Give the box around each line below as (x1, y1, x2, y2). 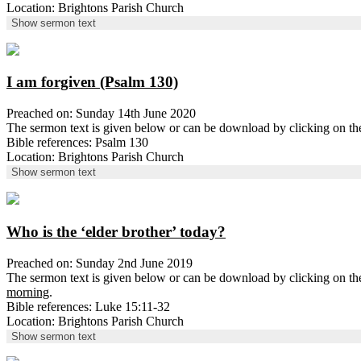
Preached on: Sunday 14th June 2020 (6, 106, 196, 121)
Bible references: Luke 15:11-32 (6, 299, 170, 313)
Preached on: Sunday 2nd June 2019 (6, 255, 193, 270)
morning (6, 284, 49, 299)
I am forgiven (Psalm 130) (6, 73, 178, 91)
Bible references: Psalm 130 (6, 135, 148, 150)
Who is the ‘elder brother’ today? (6, 222, 226, 240)
